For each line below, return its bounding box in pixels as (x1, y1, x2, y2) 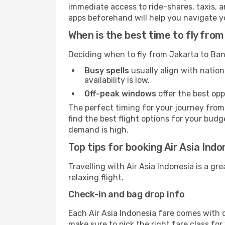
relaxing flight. (68, 173, 124, 182)
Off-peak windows (84, 89, 156, 98)
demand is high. (68, 125, 129, 135)
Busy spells (84, 66, 129, 75)
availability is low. (84, 75, 150, 85)
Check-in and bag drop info (68, 189, 185, 200)
